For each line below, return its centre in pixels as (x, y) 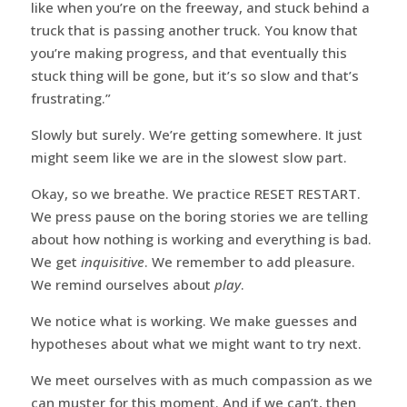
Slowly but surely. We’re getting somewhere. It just (196, 134)
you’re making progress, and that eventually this (189, 52)
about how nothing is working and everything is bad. (201, 238)
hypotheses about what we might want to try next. (196, 343)
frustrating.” (70, 98)
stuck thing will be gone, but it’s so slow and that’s (194, 75)
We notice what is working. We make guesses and (194, 320)
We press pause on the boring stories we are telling (199, 216)
